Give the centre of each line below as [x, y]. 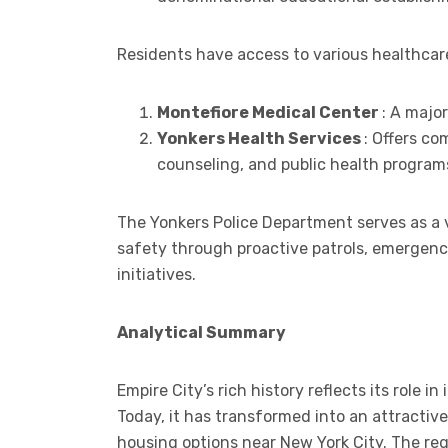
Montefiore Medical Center [269, 112]
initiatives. [156, 274]
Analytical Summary [201, 332]
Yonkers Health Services [260, 138]
